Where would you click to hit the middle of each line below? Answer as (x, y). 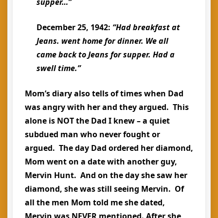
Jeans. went (59, 41)
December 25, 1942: (74, 27)
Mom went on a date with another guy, (101, 162)
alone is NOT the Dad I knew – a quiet (97, 121)
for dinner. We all (136, 41)
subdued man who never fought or (92, 134)
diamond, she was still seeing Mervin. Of (104, 189)
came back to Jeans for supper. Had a (106, 54)
